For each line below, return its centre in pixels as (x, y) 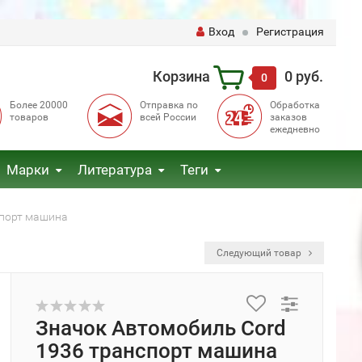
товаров (29, 117)
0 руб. (303, 76)
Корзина (181, 76)
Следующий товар (260, 253)
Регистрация (290, 32)
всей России (168, 117)
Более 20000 (38, 105)
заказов (288, 117)
